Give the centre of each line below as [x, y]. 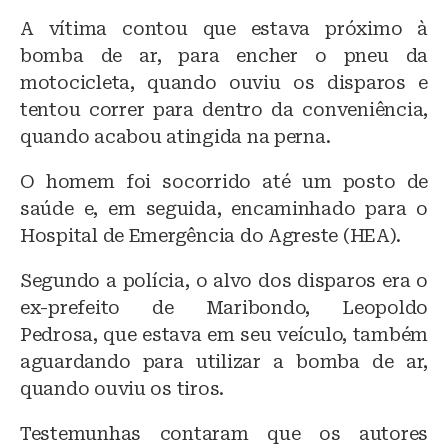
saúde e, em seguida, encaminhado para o [224, 209]
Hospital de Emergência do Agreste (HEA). [211, 236]
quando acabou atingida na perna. [175, 137]
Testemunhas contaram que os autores [224, 434]
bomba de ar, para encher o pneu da [224, 56]
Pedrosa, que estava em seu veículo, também [224, 335]
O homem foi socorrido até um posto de [224, 182]
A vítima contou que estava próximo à [224, 29]
